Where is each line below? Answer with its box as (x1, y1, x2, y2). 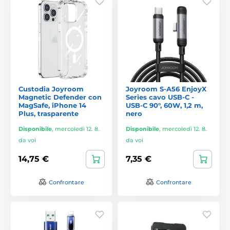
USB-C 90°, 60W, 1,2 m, (126, 101, 203, 109)
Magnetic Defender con (18, 92, 102, 101)
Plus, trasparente (18, 109, 79, 118)
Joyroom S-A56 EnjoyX (126, 84, 206, 93)
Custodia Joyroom (18, 84, 84, 93)
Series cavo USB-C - (126, 92, 194, 101)
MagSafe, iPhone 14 (18, 101, 86, 109)
